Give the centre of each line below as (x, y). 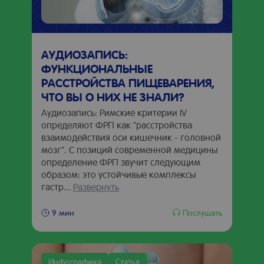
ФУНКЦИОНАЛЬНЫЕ (97, 68)
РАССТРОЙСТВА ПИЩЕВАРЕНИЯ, (128, 82)
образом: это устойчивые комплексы (118, 174)
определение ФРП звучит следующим (121, 162)
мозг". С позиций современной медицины (129, 149)
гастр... (57, 187)
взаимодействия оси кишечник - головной (131, 137)
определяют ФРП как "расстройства (117, 125)
